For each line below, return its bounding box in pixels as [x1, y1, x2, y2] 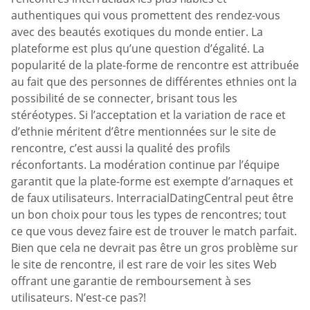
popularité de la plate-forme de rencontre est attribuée [11, 57, 299, 73]
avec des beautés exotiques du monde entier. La [11, 24, 263, 39]
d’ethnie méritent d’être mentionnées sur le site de [11, 123, 276, 139]
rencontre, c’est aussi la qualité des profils [11, 140, 230, 156]
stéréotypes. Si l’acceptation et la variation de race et [11, 107, 286, 122]
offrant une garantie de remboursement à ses [11, 273, 251, 289]
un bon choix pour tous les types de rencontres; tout [11, 206, 286, 222]
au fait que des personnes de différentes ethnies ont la [11, 73, 297, 89]
